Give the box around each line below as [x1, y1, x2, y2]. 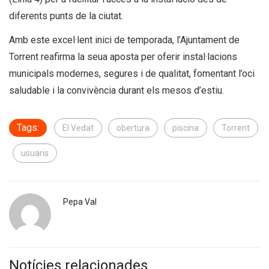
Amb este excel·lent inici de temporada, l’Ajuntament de [9, 34, 240, 46]
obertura [116, 123, 150, 133]
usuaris [21, 148, 49, 158]
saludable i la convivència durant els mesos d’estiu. [9, 85, 224, 96]
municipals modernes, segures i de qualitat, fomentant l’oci [9, 68, 255, 79]
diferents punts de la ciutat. [9, 10, 123, 22]
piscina [172, 123, 199, 133]
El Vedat [62, 123, 94, 133]
